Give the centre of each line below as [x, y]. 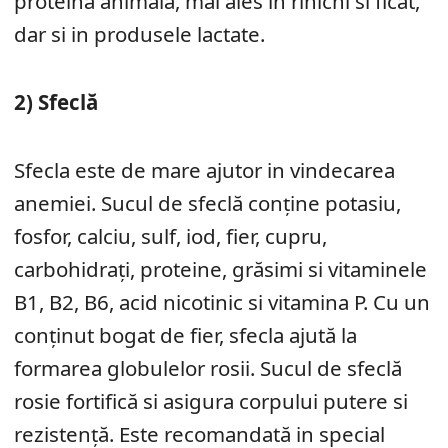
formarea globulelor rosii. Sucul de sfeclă [208, 367]
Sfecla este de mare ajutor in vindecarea [204, 169]
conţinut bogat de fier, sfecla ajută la [185, 334]
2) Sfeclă [56, 101]
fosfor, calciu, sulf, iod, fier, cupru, [170, 235]
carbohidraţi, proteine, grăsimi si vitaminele [220, 268]
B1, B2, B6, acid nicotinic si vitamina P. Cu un [222, 301]
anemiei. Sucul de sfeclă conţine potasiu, [207, 202]
